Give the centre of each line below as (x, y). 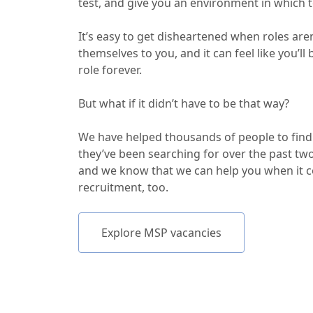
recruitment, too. (123, 188)
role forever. (110, 70)
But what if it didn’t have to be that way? (184, 104)
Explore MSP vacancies (161, 233)
